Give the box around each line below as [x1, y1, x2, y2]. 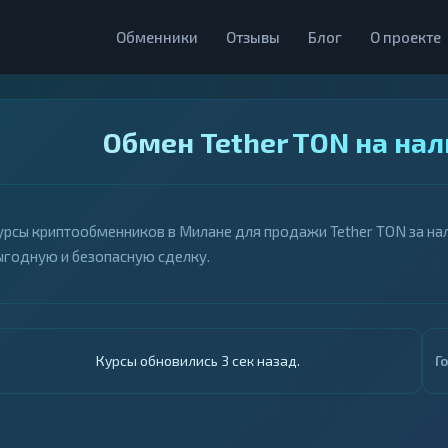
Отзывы [226, 28, 280, 46]
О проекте [370, 28, 441, 46]
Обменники [116, 28, 198, 46]
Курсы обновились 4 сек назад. [95, 352, 300, 369]
